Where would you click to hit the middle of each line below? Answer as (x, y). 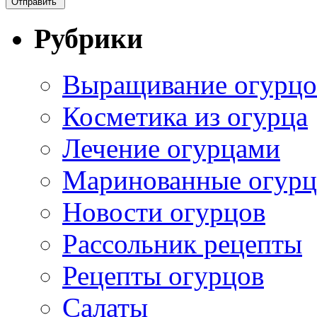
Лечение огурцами (171, 149)
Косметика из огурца (185, 117)
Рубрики (88, 39)
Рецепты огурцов (163, 276)
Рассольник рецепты (182, 244)
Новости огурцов (164, 212)
